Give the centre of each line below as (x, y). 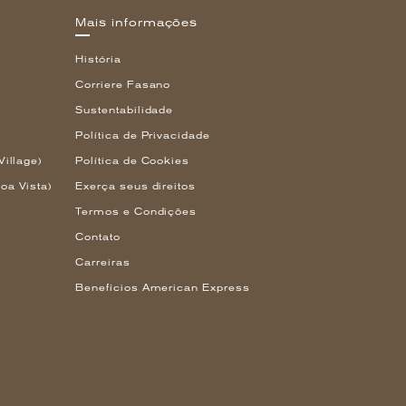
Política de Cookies (133, 160)
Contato (98, 237)
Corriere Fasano (123, 84)
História (98, 59)
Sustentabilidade (125, 110)
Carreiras (103, 262)
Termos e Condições (136, 211)
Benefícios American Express (163, 287)
